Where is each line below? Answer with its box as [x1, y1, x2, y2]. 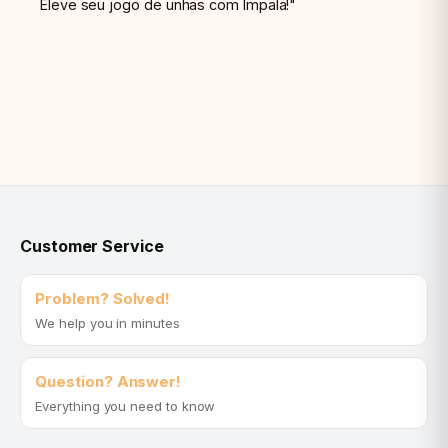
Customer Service [20, 235, 164, 256]
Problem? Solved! [35, 288, 171, 308]
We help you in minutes [35, 315, 180, 332]
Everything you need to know [35, 398, 216, 414]
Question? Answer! [35, 371, 182, 391]
